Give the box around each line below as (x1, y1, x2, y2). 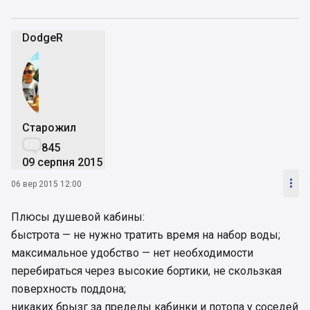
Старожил (22, 121, 76, 135)
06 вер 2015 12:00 (11, 179, 82, 189)
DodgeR (22, 31, 63, 45)
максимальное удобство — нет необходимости (11, 246, 253, 260)
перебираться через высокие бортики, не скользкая (11, 264, 282, 278)
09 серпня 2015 (22, 156, 102, 170)
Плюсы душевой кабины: (11, 210, 145, 224)
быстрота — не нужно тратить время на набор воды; (11, 228, 280, 242)
